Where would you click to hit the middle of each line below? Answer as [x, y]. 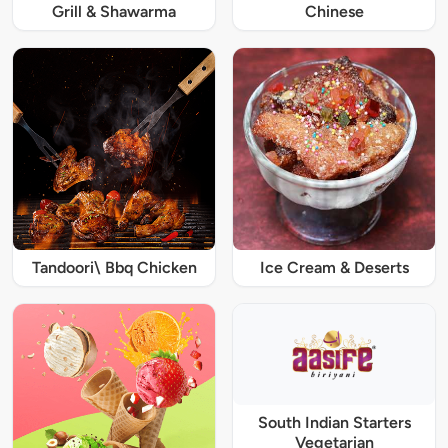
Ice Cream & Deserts [334, 268]
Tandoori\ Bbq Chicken [114, 268]
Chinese [334, 12]
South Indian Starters [334, 422]
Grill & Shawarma [114, 12]
